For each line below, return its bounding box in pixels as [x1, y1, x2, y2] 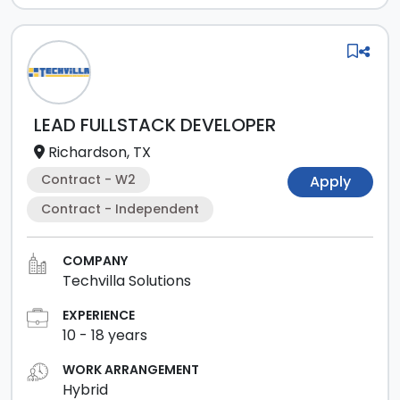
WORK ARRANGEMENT [62, 361, 199, 379]
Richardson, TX [48, 142, 151, 162]
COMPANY [62, 252, 128, 270]
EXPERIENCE [62, 306, 135, 324]
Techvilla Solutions [62, 271, 191, 291]
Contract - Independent [41, 200, 199, 218]
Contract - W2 [41, 171, 136, 188]
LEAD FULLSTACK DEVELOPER [34, 112, 276, 137]
